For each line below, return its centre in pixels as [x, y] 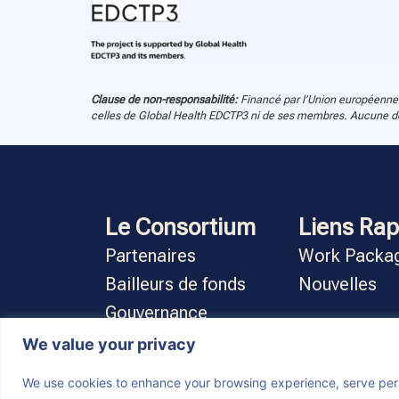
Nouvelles [338, 285]
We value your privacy [109, 344]
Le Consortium [180, 228]
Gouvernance [156, 313]
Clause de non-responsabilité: [164, 99]
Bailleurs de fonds [175, 285]
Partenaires [150, 256]
